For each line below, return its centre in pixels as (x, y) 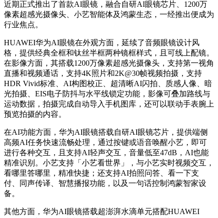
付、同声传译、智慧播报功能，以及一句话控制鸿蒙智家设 (105, 183)
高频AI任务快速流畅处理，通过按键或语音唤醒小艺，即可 (105, 142)
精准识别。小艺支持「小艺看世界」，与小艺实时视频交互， (109, 163)
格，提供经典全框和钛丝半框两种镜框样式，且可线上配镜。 (109, 53)
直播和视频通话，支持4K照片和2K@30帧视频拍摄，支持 (103, 73)
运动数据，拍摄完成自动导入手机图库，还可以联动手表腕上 (109, 104)
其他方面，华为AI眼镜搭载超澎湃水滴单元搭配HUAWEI (102, 211)
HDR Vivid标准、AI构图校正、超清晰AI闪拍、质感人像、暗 (108, 83)
